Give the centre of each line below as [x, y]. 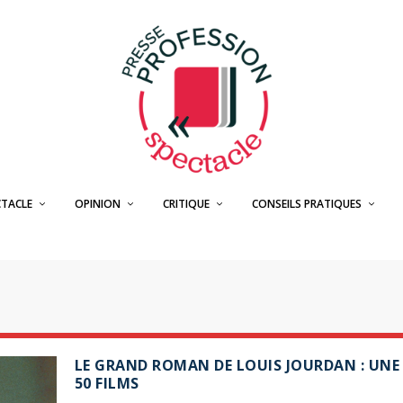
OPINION [97, 204]
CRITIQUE [186, 204]
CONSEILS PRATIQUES [306, 204]
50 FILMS [107, 383]
